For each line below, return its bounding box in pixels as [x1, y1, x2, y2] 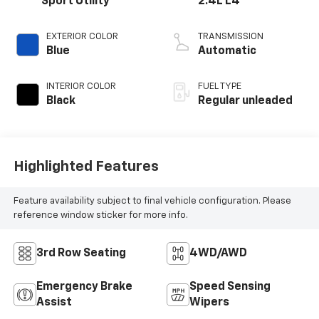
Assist [36, 297, 72, 309]
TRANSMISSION [198, 32, 263, 42]
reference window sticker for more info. [13, 210, 188, 220]
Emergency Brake [36, 281, 132, 293]
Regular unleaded [198, 95, 293, 108]
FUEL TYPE [198, 82, 241, 92]
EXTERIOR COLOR [46, 32, 118, 42]
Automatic [198, 46, 256, 58]
